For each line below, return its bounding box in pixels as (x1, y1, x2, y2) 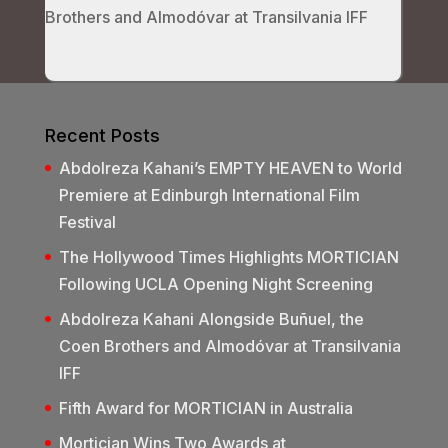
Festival (58, 211, 116, 232)
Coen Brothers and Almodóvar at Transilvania (58, 335, 401, 356)
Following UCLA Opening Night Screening (58, 273, 373, 294)
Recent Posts (44, 124, 160, 146)
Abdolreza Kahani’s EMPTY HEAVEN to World (58, 157, 402, 178)
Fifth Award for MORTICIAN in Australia (58, 397, 353, 418)
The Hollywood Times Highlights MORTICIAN (58, 246, 399, 267)
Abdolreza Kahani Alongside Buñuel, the (58, 308, 364, 329)
